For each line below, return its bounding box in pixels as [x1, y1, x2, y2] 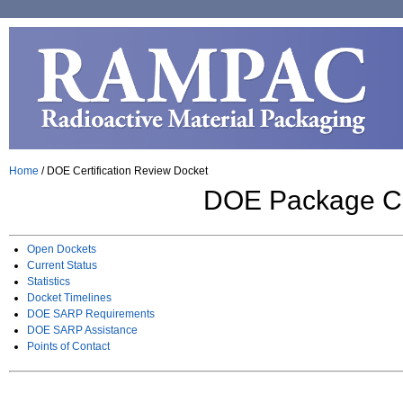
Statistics [27, 275, 70, 289]
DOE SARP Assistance [27, 324, 138, 337]
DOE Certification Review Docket [47, 165, 208, 178]
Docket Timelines [27, 291, 112, 305]
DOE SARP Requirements [27, 308, 155, 321]
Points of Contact [27, 340, 110, 354]
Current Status [27, 259, 97, 273]
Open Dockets [27, 243, 96, 256]
